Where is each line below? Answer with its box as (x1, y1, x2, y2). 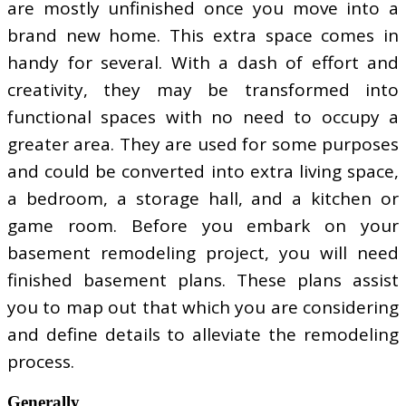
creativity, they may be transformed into (7, 77, 399, 101)
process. (7, 349, 74, 373)
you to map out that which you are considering (7, 295, 399, 319)
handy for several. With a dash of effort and (7, 50, 399, 74)
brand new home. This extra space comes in (7, 23, 399, 47)
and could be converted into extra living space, (7, 159, 399, 183)
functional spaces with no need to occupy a (7, 104, 399, 129)
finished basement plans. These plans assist (7, 267, 399, 292)
